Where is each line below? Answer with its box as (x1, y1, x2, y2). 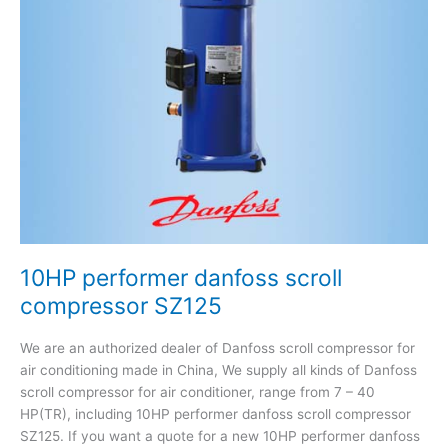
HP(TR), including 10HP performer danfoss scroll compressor (20, 405, 411, 422)
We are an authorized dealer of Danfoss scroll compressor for (20, 339, 415, 356)
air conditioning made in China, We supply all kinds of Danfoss (20, 361, 417, 378)
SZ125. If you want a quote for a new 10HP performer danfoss (20, 427, 420, 444)
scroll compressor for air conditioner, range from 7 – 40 (20, 383, 375, 400)
